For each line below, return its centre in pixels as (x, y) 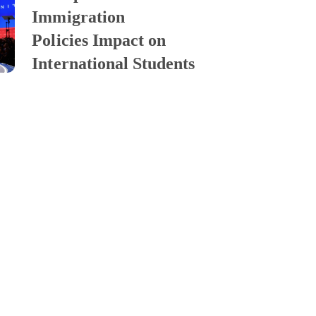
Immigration (78, 17)
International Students (114, 64)
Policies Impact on (99, 41)
